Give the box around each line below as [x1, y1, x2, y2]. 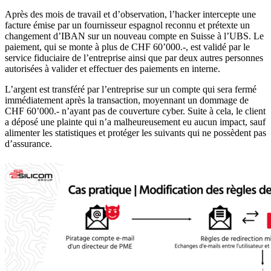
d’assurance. [5, 139, 52, 149]
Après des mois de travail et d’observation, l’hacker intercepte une [5, 9, 256, 20]
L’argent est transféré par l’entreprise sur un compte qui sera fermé [5, 84, 256, 95]
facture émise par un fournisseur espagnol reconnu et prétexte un [5, 20, 250, 31]
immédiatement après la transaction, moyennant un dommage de [5, 95, 249, 106]
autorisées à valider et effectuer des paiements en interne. [5, 64, 220, 74]
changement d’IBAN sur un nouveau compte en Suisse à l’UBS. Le [5, 31, 264, 42]
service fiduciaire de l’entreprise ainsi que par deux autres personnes [5, 53, 263, 64]
